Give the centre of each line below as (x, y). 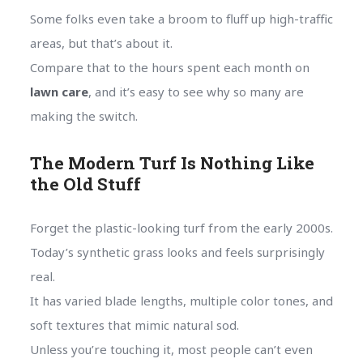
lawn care (59, 91)
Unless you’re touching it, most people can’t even (171, 349)
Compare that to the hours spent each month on (169, 67)
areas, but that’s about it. (101, 43)
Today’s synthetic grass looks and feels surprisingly (177, 252)
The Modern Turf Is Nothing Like (172, 162)
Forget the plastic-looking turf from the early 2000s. (181, 227)
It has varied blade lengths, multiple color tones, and (181, 300)
